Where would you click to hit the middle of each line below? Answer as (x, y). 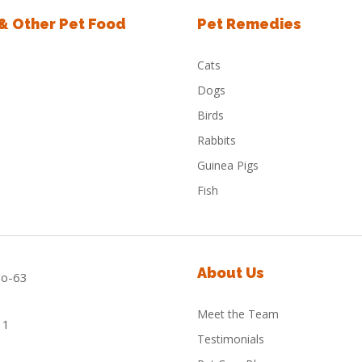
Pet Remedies (249, 24)
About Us (231, 273)
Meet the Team (238, 314)
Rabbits (217, 140)
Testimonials (231, 339)
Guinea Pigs (228, 165)
